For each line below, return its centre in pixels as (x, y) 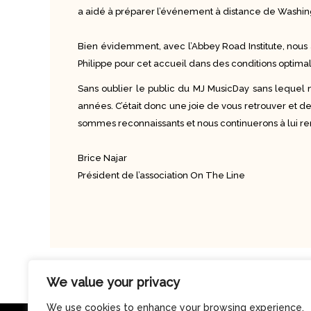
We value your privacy (113, 282)
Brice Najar (102, 158)
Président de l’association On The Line (161, 176)
